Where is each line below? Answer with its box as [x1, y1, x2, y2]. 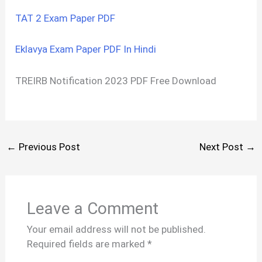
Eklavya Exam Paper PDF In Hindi [15, 43, 157, 56]
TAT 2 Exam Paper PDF [15, 12, 116, 24]
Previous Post [16, 141, 81, 153]
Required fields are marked [26, 238, 147, 250]
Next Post [199, 141, 246, 153]
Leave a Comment [26, 199, 158, 219]
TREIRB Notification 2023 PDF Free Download [15, 75, 217, 87]
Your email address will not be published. [26, 223, 206, 236]
